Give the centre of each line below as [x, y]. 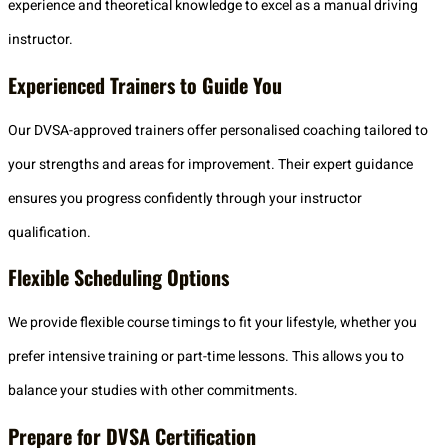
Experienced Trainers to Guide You [145, 84]
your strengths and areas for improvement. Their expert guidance [210, 164]
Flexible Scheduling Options [118, 277]
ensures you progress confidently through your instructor [185, 198]
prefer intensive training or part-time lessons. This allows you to [206, 357]
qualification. [49, 232]
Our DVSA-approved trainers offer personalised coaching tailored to [218, 130]
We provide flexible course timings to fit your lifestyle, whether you [212, 323]
